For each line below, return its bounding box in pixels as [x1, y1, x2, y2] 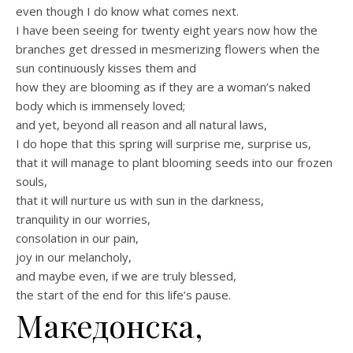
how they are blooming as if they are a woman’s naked [16, 79, 310, 95]
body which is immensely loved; [16, 98, 185, 114]
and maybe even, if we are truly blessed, [16, 268, 236, 284]
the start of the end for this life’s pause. [16, 287, 231, 303]
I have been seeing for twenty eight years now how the [16, 22, 318, 39]
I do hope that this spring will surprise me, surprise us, [16, 136, 311, 152]
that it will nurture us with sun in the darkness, [16, 192, 264, 209]
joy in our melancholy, [16, 249, 132, 266]
